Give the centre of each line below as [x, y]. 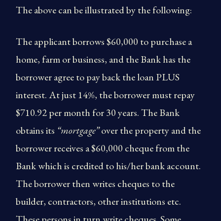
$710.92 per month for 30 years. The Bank [98, 112]
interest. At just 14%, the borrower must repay [105, 95]
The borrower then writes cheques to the [95, 184]
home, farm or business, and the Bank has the [103, 59]
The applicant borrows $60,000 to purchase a [104, 41]
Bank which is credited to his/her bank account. [108, 166]
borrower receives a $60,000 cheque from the [103, 148]
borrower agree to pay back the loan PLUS [98, 77]
